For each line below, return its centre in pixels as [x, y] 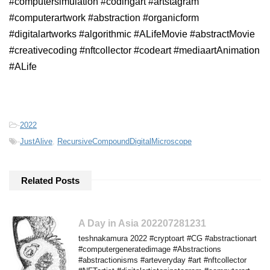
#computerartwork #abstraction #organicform [104, 17]
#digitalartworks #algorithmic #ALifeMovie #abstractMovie [132, 34]
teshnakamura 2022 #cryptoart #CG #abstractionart [168, 238]
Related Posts [50, 180]
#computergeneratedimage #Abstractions [150, 249]
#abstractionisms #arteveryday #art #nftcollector [162, 260]
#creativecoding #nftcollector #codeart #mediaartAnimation [134, 50]
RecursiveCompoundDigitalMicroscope [124, 141]
